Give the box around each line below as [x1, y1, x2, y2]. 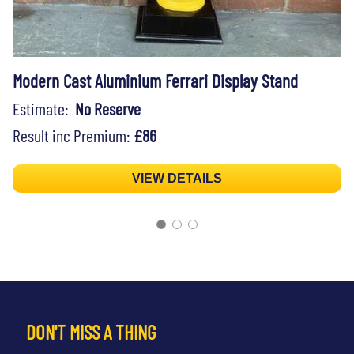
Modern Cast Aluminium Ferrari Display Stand [13, 69, 298, 92]
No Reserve [75, 97, 141, 119]
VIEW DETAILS [132, 171, 222, 185]
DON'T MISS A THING [26, 319, 156, 344]
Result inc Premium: [13, 124, 134, 145]
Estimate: [13, 97, 75, 119]
